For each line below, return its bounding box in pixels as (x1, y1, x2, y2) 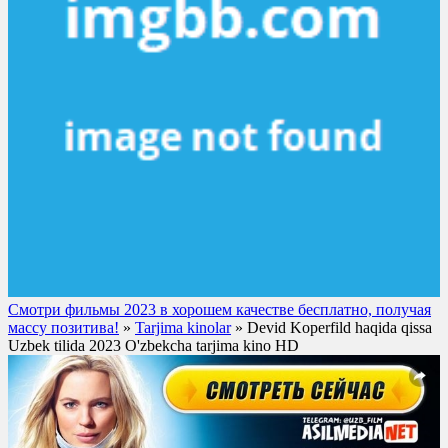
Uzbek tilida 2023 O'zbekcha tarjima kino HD (8, 336, 299, 354)
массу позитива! (8, 318, 119, 336)
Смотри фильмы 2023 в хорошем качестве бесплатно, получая (8, 300, 431, 318)
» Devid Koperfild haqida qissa (231, 318, 432, 336)
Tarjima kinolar (135, 318, 231, 336)
